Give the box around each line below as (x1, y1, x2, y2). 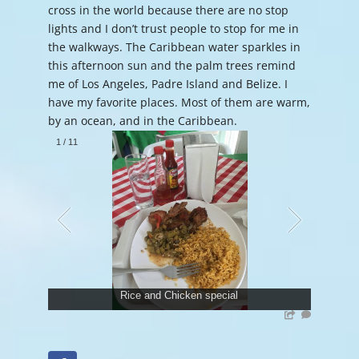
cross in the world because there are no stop (47, 2, 288, 18)
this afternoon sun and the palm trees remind (47, 58, 296, 73)
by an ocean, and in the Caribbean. (47, 113, 244, 128)
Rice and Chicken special (120, 289, 239, 302)
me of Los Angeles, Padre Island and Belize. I (47, 76, 288, 91)
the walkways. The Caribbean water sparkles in (47, 39, 301, 54)
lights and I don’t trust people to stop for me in (47, 21, 299, 36)
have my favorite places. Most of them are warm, (47, 95, 310, 110)
